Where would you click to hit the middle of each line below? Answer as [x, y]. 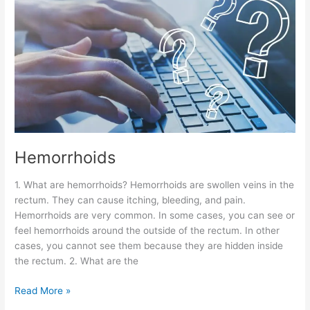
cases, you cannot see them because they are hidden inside [149, 246]
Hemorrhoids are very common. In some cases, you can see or [155, 216]
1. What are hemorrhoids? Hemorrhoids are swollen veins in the [155, 185]
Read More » [43, 290]
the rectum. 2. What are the [77, 261]
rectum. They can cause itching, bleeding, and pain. [130, 200]
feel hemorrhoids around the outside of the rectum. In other [147, 231]
